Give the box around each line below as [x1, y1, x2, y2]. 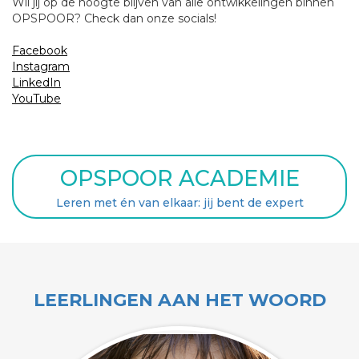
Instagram [12, 59, 70, 74]
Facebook [12, 43, 67, 58]
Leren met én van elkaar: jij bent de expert [55, 196, 304, 210]
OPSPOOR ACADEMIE [59, 165, 300, 192]
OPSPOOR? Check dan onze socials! [12, 11, 216, 26]
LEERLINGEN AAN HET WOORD [33, 289, 326, 311]
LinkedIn [12, 75, 61, 90]
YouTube [12, 91, 61, 106]
